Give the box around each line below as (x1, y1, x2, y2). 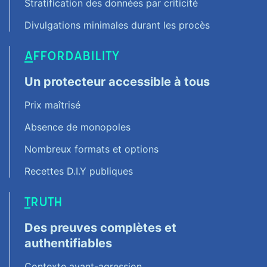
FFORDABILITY (33, 46, 119, 64)
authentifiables (24, 236, 112, 250)
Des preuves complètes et (24, 221, 176, 235)
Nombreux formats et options (24, 143, 159, 155)
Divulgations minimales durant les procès (24, 19, 210, 31)
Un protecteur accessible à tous (24, 74, 210, 89)
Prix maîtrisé (24, 99, 80, 111)
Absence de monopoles (24, 121, 131, 133)
